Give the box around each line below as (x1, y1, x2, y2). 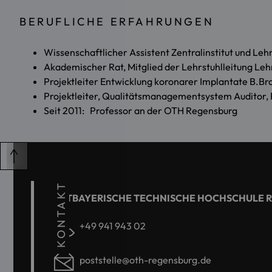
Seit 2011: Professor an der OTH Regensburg (44, 104, 237, 117)
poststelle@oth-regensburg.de (80, 253, 211, 266)
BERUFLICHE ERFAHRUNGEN (19, 14, 214, 29)
